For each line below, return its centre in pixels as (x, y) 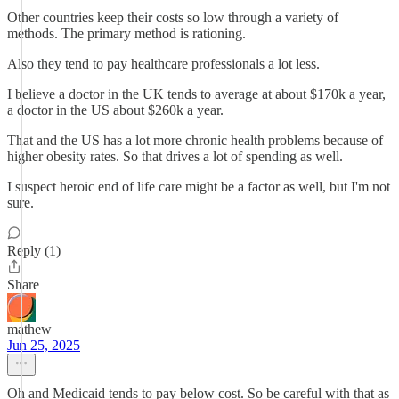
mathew (29, 329)
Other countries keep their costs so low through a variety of (173, 17)
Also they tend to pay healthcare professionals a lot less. (163, 64)
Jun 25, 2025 (44, 345)
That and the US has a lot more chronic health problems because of (195, 140)
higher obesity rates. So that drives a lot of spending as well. (175, 156)
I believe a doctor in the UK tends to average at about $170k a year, (196, 94)
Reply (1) (34, 251)
